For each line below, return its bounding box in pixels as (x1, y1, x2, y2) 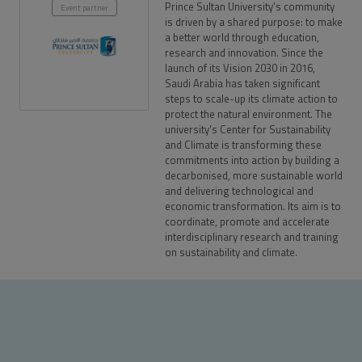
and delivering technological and (165, 183, 314, 199)
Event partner (60, 2, 108, 14)
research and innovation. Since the (165, 44, 323, 61)
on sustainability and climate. (165, 244, 297, 260)
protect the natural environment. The (165, 106, 332, 122)
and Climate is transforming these (165, 137, 322, 153)
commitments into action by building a (165, 152, 339, 168)
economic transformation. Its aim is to (165, 198, 341, 214)
